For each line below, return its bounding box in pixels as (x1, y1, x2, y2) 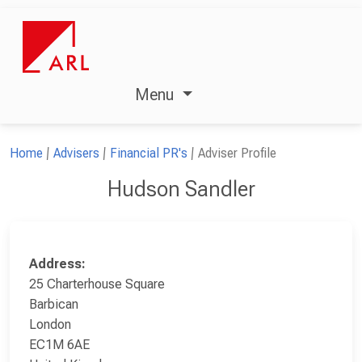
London (29, 316, 71, 332)
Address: (29, 255, 86, 271)
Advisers (53, 145, 99, 161)
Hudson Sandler (107, 175, 255, 202)
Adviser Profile (198, 145, 276, 161)
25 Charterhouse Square (29, 276, 165, 292)
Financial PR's (110, 145, 187, 161)
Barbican (29, 296, 78, 312)
